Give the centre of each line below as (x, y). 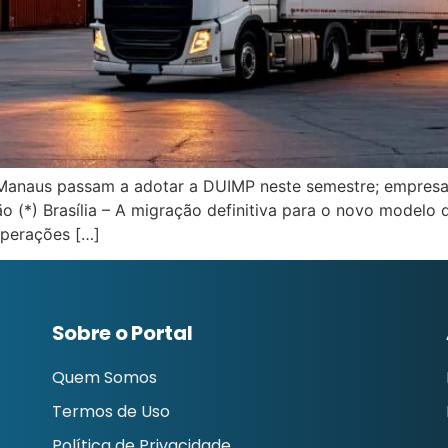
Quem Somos (104, 378)
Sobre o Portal (122, 333)
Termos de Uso (110, 412)
